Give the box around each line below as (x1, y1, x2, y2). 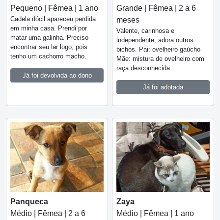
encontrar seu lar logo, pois (10, 43, 87, 51)
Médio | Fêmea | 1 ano (116, 209, 194, 218)
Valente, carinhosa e (116, 27, 174, 34)
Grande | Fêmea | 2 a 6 (116, 3, 196, 12)
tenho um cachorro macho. (10, 52, 86, 60)
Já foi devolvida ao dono (22, 71, 92, 79)
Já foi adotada (143, 83, 183, 91)
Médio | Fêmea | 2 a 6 (10, 209, 85, 218)
